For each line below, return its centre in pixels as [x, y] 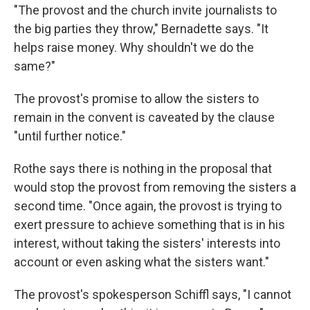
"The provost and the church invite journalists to [145, 10]
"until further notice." [70, 136]
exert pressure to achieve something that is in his [149, 225]
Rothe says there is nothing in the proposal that [143, 168]
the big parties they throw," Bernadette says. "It [141, 29]
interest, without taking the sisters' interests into [147, 243]
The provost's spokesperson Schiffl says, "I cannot [153, 294]
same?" [35, 66]
